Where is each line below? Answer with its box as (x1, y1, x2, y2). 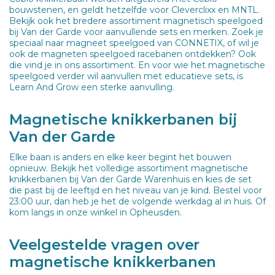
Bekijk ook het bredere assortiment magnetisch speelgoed (9, 15, 263, 26)
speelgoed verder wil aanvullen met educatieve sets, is (9, 70, 243, 82)
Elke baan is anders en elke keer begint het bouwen (9, 151, 231, 163)
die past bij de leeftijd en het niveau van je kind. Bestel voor (9, 184, 262, 196)
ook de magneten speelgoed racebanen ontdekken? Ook (9, 48, 256, 60)
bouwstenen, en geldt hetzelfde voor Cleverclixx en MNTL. (9, 4, 260, 15)
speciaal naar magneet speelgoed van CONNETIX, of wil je (9, 37, 259, 48)
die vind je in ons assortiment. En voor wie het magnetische (9, 59, 265, 71)
